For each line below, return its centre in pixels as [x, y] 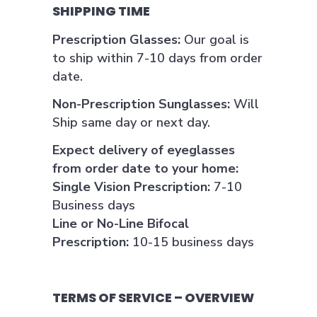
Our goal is [215, 40]
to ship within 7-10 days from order [157, 58]
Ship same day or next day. [131, 122]
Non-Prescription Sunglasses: [141, 104]
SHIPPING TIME [101, 11]
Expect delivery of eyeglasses [144, 150]
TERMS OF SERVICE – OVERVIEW [153, 298]
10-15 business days [191, 242]
